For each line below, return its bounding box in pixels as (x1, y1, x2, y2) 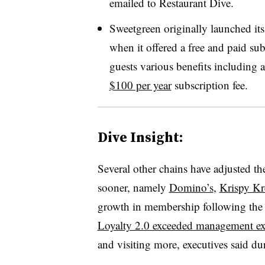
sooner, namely (97, 179, 169, 195)
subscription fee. (171, 77, 248, 92)
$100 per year (109, 77, 172, 92)
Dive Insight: (97, 127, 183, 147)
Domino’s (169, 179, 214, 195)
